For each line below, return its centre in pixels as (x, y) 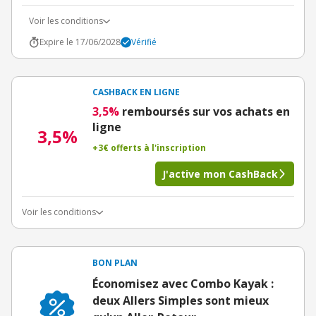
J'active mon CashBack (220, 174)
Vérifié (144, 42)
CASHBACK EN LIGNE (136, 92)
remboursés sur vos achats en (206, 111)
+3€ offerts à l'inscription (149, 148)
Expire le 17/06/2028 (80, 42)
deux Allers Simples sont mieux (181, 300)
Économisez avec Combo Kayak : (183, 284)
